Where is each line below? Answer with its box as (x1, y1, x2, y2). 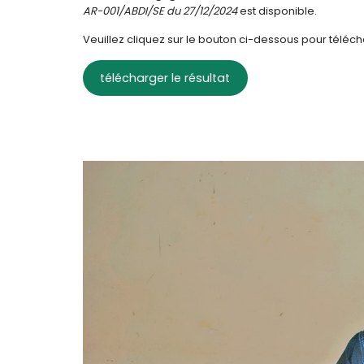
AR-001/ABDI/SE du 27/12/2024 (83, 3, 237, 19)
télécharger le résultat (100, 70, 231, 87)
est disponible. (237, 3, 317, 19)
